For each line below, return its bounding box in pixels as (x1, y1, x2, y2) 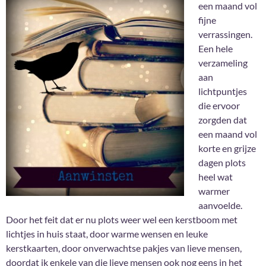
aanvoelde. (198, 199, 242, 211)
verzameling (198, 57, 248, 69)
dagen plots (198, 157, 246, 169)
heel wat (198, 171, 233, 183)
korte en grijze (198, 142, 256, 154)
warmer (198, 185, 230, 197)
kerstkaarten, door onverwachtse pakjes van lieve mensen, (6, 242, 242, 254)
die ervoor (198, 100, 240, 112)
